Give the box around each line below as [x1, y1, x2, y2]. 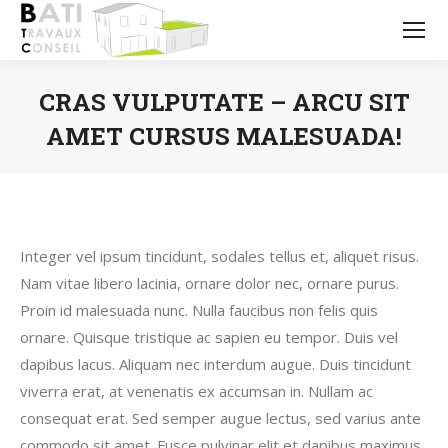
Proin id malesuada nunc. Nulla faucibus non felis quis [20, 300, 378, 320]
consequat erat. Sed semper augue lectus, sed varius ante [20, 408, 421, 428]
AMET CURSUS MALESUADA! [46, 120, 402, 152]
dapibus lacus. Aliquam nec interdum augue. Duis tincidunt [20, 354, 411, 374]
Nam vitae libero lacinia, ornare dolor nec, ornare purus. [20, 273, 399, 293]
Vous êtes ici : [224, 156, 318, 176]
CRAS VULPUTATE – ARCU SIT [38, 86, 410, 118]
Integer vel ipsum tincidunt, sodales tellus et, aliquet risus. [20, 246, 419, 266]
